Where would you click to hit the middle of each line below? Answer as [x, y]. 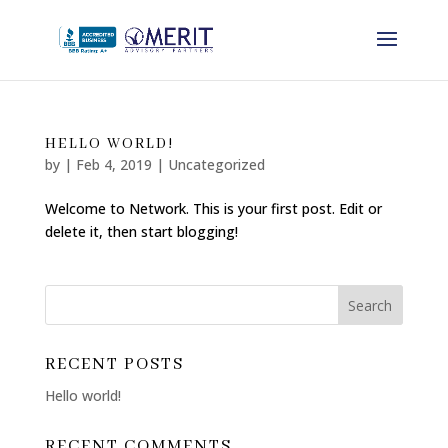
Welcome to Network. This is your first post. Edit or [213, 208]
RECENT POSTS [114, 364]
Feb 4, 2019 [113, 164]
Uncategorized [216, 164]
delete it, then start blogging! [141, 231]
